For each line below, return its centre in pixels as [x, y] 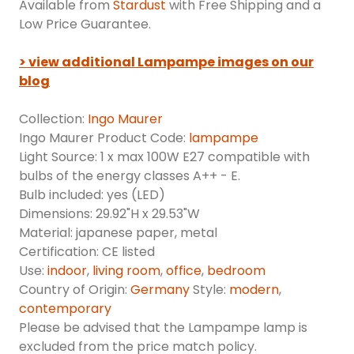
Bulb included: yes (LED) [92, 195]
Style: [209, 290]
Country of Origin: [75, 290]
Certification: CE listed [88, 252]
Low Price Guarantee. [85, 24]
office [184, 271]
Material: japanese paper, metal [118, 233]
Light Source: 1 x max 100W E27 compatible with [164, 157]
